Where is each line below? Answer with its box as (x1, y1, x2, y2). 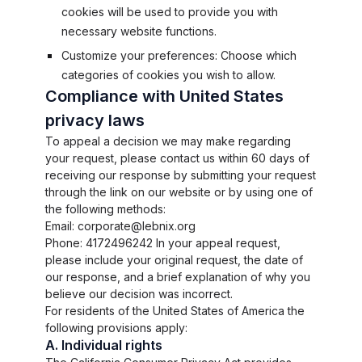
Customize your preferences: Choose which (61, 48, 297, 62)
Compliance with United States (45, 86, 284, 106)
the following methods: (45, 202, 166, 216)
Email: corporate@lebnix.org (45, 219, 196, 233)
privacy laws (45, 111, 145, 130)
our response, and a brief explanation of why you (45, 270, 310, 284)
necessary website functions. (61, 24, 217, 38)
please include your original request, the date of (45, 253, 303, 267)
